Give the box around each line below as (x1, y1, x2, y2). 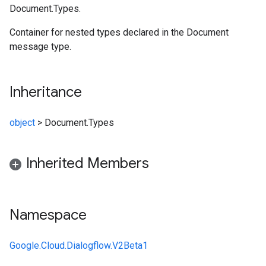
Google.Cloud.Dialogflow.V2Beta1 (9, 240, 148, 251)
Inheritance (9, 83, 82, 101)
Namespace (9, 206, 87, 224)
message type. (9, 41, 71, 52)
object (9, 117, 35, 128)
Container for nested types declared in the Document (9, 27, 229, 38)
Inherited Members (26, 154, 149, 172)
